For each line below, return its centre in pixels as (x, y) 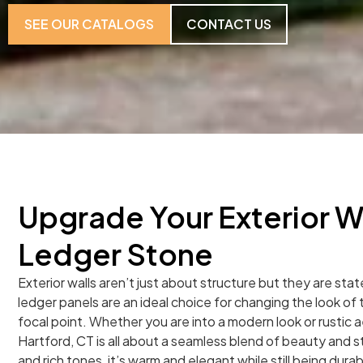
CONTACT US (229, 24)
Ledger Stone (115, 254)
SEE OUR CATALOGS (89, 24)
